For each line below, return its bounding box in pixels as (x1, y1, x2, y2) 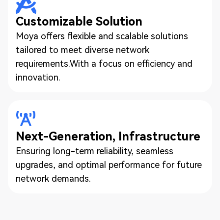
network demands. (16, 173, 91, 184)
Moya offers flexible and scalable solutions (16, 31, 188, 42)
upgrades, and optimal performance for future (16, 160, 202, 170)
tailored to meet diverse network (16, 45, 149, 55)
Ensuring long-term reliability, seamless (16, 146, 173, 157)
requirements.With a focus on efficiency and (16, 58, 192, 69)
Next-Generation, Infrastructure (16, 130, 200, 144)
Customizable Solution (16, 15, 142, 29)
